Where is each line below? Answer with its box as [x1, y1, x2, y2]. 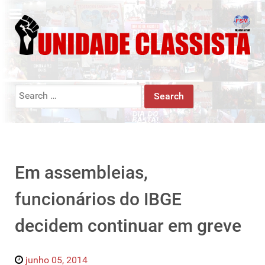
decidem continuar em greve [15, 215, 241, 236]
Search [14, 85, 43, 96]
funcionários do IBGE [15, 188, 182, 209]
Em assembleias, [15, 161, 148, 183]
